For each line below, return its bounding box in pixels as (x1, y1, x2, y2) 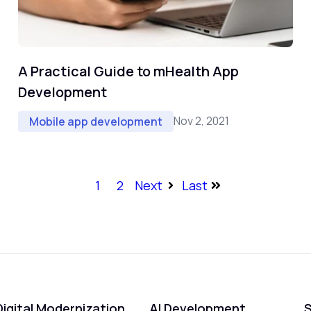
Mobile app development (29, 113, 162, 129)
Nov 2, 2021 (174, 113, 229, 129)
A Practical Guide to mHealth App (18, 61, 239, 81)
